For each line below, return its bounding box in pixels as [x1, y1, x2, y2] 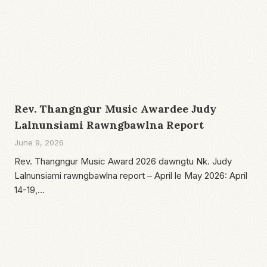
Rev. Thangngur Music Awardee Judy [14, 101, 216, 116]
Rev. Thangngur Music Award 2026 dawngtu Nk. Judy [14, 155, 232, 167]
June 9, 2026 [14, 137, 64, 147]
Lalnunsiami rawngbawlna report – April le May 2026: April [14, 169, 247, 181]
